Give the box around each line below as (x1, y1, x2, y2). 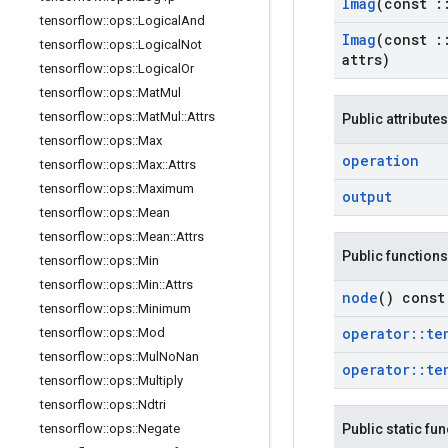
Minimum (138, 301, 191, 316)
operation (342, 151, 419, 170)
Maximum (138, 181, 194, 196)
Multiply (138, 373, 183, 388)
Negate (138, 421, 180, 436)
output (342, 187, 392, 206)
